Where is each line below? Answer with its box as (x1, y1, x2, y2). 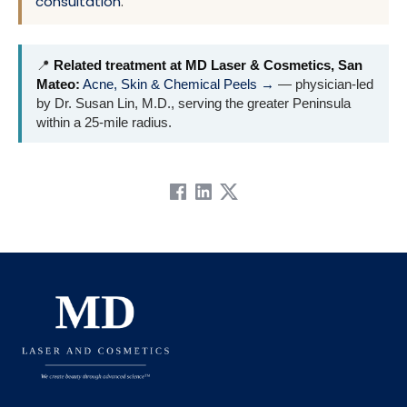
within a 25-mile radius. (36, 114, 172, 130)
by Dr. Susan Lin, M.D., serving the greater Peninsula (36, 94, 351, 111)
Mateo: (36, 75, 80, 92)
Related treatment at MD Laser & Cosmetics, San (54, 56, 362, 73)
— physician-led (274, 75, 373, 92)
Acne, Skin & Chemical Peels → (83, 75, 274, 92)
